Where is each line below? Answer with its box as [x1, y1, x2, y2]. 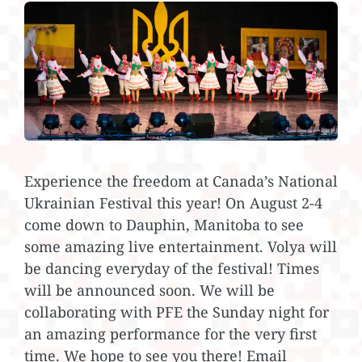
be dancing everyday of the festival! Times [24, 258, 319, 278]
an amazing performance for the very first [24, 323, 317, 343]
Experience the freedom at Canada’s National [24, 170, 338, 191]
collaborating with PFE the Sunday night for [24, 301, 329, 322]
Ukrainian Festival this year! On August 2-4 [24, 192, 322, 213]
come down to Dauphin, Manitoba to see [24, 214, 304, 234]
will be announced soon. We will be [24, 280, 275, 300]
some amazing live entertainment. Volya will [24, 236, 337, 256]
